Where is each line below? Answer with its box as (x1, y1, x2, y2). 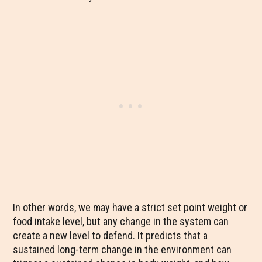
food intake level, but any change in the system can (13, 215, 229, 227)
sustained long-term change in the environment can (13, 243, 232, 256)
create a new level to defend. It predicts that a (13, 229, 208, 242)
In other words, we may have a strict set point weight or (13, 201, 248, 213)
